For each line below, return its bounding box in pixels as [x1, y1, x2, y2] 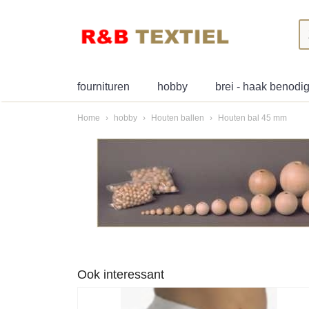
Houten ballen [151, 113, 206, 123]
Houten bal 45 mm [218, 113, 287, 123]
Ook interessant [77, 268, 164, 281]
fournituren [77, 81, 130, 92]
